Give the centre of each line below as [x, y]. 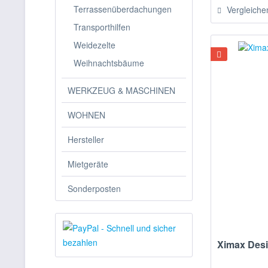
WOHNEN [86, 115]
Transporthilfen [102, 27]
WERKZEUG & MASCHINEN [121, 90]
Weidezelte [95, 45]
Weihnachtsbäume [109, 63]
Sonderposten [94, 188]
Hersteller [86, 139]
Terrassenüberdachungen [123, 9]
